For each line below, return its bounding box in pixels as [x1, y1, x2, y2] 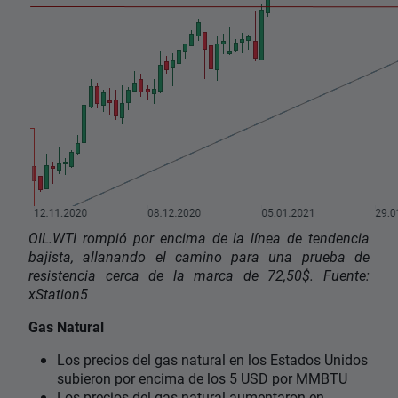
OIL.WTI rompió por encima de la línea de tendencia [28, 228, 370, 248]
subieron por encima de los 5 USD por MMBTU [57, 369, 347, 388]
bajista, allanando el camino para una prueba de [28, 247, 370, 267]
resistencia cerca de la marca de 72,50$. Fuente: [28, 266, 370, 285]
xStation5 [28, 284, 88, 304]
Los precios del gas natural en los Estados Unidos [57, 350, 368, 370]
